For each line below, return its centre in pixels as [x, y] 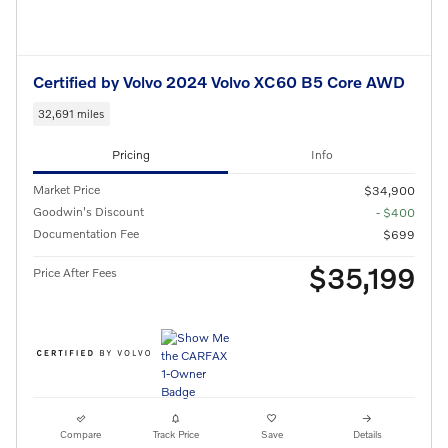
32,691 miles [71, 113]
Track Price [176, 433]
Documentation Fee [86, 233]
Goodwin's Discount [88, 211]
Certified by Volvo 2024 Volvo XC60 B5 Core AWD [219, 82]
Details [367, 433]
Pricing [130, 155]
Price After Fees [75, 272]
